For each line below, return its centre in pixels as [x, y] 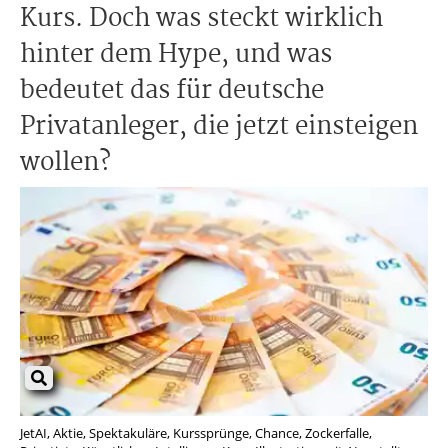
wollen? [65, 163]
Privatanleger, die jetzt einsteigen [219, 127]
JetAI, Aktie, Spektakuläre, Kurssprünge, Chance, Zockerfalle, [196, 433]
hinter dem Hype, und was [176, 55]
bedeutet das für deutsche [172, 91]
